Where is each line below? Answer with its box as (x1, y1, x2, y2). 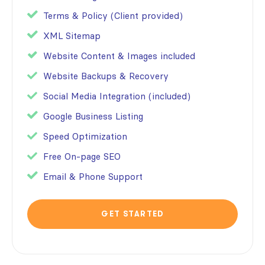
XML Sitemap (43, 30, 101, 41)
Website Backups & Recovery (43, 70, 169, 82)
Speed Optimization (43, 130, 127, 142)
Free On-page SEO (43, 150, 121, 162)
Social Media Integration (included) (43, 90, 190, 102)
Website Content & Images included (43, 50, 195, 62)
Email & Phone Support (43, 170, 143, 182)
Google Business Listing (43, 110, 143, 122)
